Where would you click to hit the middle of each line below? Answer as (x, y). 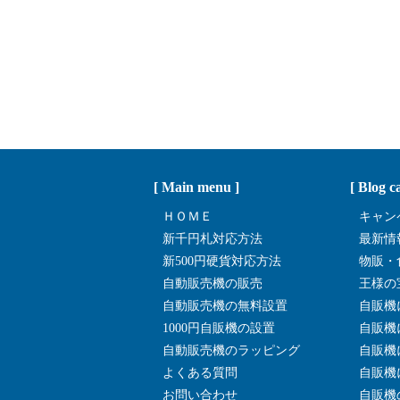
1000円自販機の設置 (219, 328)
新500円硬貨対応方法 (222, 261)
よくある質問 (200, 372)
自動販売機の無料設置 (225, 305)
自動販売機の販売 (212, 283)
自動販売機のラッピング (231, 350)
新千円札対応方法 (212, 238)
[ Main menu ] (196, 187)
